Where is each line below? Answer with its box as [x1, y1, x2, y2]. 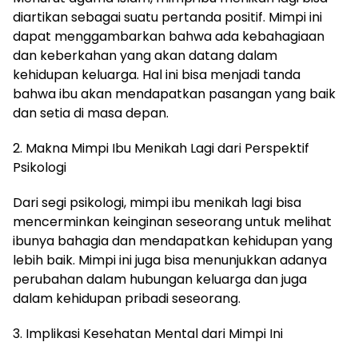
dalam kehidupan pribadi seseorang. [13, 289, 241, 308]
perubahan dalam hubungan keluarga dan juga [13, 270, 307, 288]
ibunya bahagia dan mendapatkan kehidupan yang [13, 232, 332, 250]
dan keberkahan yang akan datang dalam [13, 46, 277, 65]
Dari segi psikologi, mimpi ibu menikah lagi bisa [13, 193, 301, 212]
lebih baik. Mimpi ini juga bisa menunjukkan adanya [13, 251, 327, 269]
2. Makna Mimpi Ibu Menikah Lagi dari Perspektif [13, 139, 309, 157]
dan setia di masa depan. [13, 104, 169, 122]
